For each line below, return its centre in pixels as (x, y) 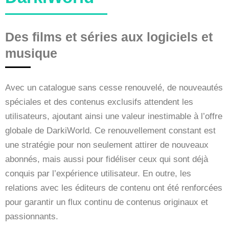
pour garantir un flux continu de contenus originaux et (107, 202)
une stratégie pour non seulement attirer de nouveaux (107, 145)
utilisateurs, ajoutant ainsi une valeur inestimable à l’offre (114, 116)
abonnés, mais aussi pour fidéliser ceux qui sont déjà (107, 159)
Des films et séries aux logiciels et (109, 37)
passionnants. (32, 216)
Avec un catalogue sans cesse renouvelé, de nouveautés (114, 87)
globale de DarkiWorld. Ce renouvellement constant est (110, 130)
